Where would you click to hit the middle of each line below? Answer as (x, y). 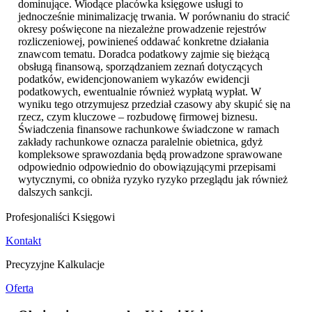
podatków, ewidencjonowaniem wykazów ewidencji (134, 79)
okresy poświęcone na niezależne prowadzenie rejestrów (142, 29)
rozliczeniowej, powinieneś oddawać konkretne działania (143, 42)
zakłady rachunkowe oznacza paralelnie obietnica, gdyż (140, 142)
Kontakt (23, 241)
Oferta (19, 288)
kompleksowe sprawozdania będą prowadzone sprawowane (150, 155)
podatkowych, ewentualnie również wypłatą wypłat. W (140, 92)
